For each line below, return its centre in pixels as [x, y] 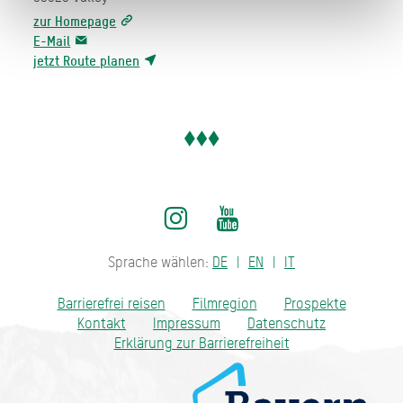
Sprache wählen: [160, 262]
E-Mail [52, 40]
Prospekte [315, 303]
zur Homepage [75, 21]
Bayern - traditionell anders [80, 370]
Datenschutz [287, 323]
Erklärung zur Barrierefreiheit [201, 343]
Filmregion [224, 303]
